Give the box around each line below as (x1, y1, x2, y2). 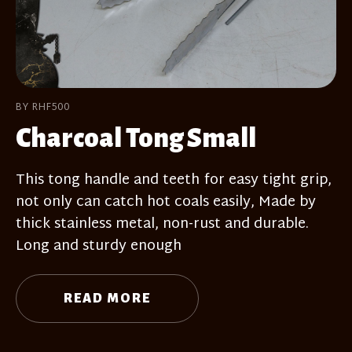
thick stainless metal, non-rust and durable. (16, 211, 309, 237)
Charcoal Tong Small (16, 123, 256, 152)
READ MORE (64, 291, 151, 306)
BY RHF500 (16, 98, 70, 116)
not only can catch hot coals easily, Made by (16, 189, 316, 215)
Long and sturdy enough (16, 233, 181, 259)
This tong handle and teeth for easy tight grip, (16, 167, 332, 193)
